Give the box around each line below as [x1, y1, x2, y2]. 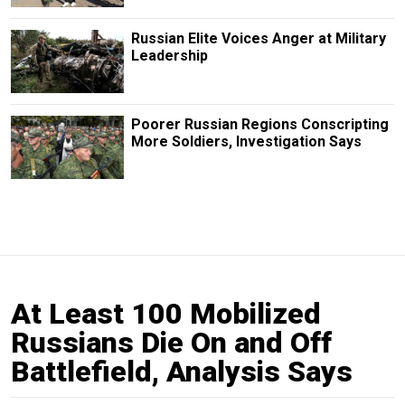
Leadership [130, 46, 208, 64]
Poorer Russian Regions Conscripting [130, 115, 389, 133]
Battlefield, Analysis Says [11, 354, 353, 390]
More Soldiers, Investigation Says [130, 132, 362, 150]
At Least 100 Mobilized [11, 297, 321, 332]
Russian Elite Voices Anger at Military [130, 29, 386, 47]
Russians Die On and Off [11, 325, 332, 361]
